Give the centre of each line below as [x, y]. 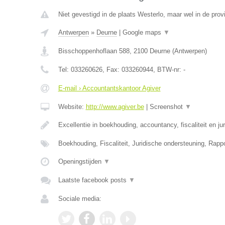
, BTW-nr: [168, 70]
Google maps [143, 32]
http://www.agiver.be [115, 107]
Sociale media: [80, 199]
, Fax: [112, 70]
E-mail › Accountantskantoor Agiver [109, 88]
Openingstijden [81, 161]
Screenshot [167, 107]
